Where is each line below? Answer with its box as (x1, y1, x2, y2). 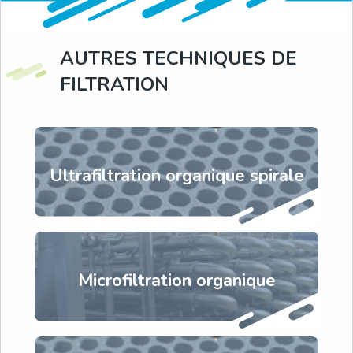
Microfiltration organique (77, 268, 276, 292)
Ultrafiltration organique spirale (49, 163, 304, 188)
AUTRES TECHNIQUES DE (60, 46, 297, 71)
